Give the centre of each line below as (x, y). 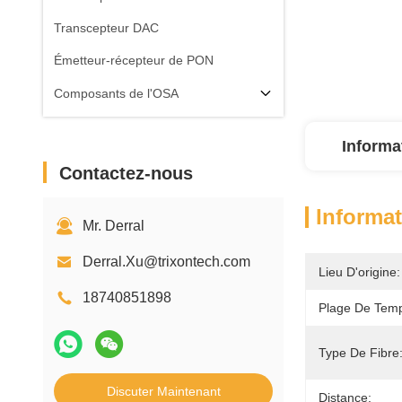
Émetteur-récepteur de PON (134, 60)
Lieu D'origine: (359, 272)
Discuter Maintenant (163, 391)
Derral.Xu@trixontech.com (166, 262)
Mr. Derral (114, 226)
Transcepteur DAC (106, 28)
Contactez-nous (126, 173)
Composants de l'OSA (116, 93)
